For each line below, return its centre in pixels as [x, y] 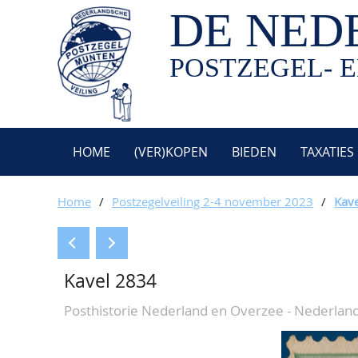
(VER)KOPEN [171, 152]
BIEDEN [254, 152]
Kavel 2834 [110, 281]
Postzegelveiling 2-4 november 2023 [213, 201]
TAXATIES [327, 152]
